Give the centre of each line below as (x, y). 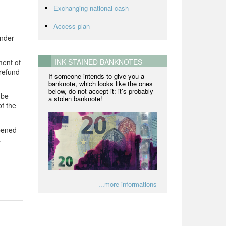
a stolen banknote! (75, 99)
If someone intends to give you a (96, 76)
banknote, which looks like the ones (101, 83)
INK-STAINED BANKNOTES (98, 62)
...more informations (128, 184)
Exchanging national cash (91, 8)
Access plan (72, 26)
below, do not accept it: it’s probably (101, 91)
